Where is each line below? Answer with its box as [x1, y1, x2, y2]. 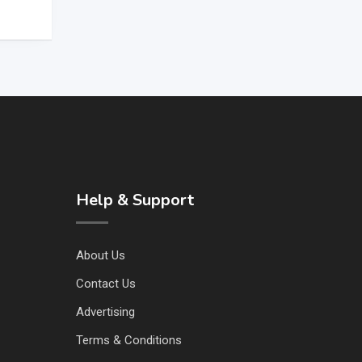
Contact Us [75, 276, 136, 291]
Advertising [75, 304, 135, 319]
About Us [75, 247, 125, 263]
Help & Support [75, 188, 194, 211]
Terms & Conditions [75, 332, 182, 347]
